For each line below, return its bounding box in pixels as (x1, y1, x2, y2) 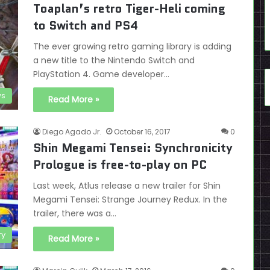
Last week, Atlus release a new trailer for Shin (33, 180, 221, 192)
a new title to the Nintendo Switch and (33, 54, 195, 66)
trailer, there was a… (33, 207, 116, 219)
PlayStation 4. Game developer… (33, 68, 169, 80)
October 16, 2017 (114, 127, 171, 137)
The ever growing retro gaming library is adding (33, 40, 231, 52)
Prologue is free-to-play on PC (33, 156, 207, 173)
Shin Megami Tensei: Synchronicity (33, 139, 233, 156)
